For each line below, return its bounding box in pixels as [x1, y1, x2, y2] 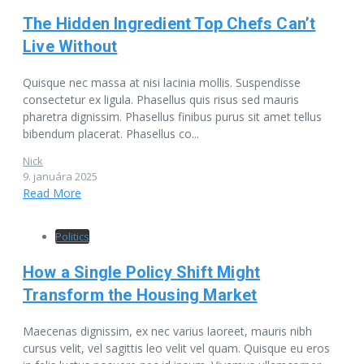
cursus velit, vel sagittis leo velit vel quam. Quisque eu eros [23, 340, 330, 356]
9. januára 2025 [23, 168, 97, 184]
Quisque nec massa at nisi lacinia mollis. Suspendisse [23, 74, 301, 90]
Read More [23, 184, 81, 201]
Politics [55, 228, 89, 244]
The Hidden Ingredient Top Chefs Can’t [23, 13, 316, 33]
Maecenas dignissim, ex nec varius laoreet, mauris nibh [23, 323, 312, 339]
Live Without [23, 36, 118, 56]
